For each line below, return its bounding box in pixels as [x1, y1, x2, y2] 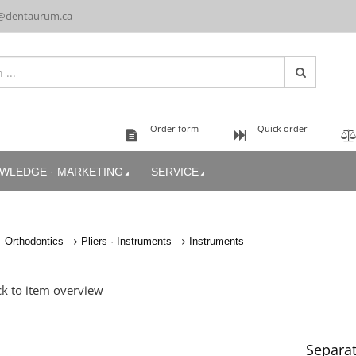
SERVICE [151, 165, 199, 178]
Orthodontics [4, 235, 64, 247]
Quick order [257, 122, 308, 134]
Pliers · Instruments [80, 235, 172, 247]
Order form [150, 122, 199, 134]
